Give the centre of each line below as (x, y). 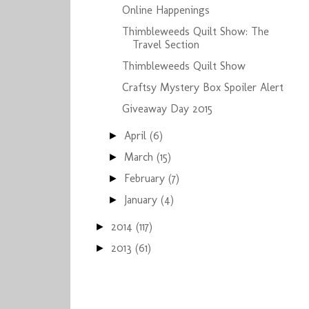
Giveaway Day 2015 (167, 109)
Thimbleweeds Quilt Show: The (195, 31)
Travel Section (166, 44)
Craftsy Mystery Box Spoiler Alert (202, 87)
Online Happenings (166, 10)
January (143, 200)
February (147, 178)
